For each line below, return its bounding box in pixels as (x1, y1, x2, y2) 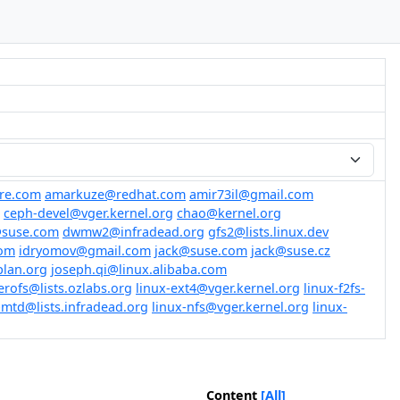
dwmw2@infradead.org (62, 223, 204, 240)
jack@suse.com (154, 242, 247, 259)
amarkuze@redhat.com (45, 186, 186, 203)
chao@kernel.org (177, 204, 281, 221)
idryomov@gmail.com (19, 242, 151, 259)
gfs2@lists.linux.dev (208, 223, 329, 240)
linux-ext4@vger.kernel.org (136, 279, 300, 296)
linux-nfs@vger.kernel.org (152, 298, 309, 315)
